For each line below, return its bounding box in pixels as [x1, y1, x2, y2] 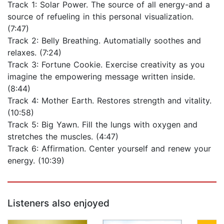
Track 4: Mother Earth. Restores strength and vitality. [7, 95, 211, 106]
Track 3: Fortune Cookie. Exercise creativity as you [7, 59, 204, 70]
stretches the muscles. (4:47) [7, 131, 118, 142]
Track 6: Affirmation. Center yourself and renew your [7, 143, 211, 154]
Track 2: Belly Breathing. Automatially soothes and [7, 35, 201, 46]
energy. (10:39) [7, 155, 64, 166]
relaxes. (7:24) [7, 47, 61, 58]
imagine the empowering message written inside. [7, 71, 195, 82]
